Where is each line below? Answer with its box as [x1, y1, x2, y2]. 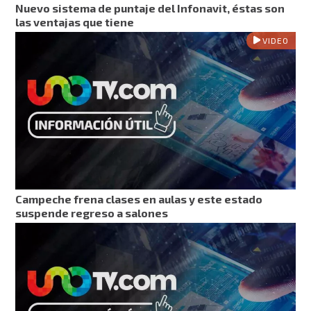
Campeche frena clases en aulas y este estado [15, 192, 263, 206]
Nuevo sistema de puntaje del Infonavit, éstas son [15, 1, 285, 15]
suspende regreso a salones [15, 206, 169, 220]
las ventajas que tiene [15, 15, 135, 29]
